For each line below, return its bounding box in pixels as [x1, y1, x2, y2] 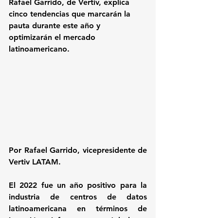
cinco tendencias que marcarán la [9, 9, 133, 18]
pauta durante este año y [9, 21, 103, 30]
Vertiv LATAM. [9, 157, 61, 166]
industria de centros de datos [9, 192, 147, 201]
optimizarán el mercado [9, 33, 98, 42]
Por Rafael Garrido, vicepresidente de [9, 145, 147, 155]
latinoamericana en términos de [9, 203, 147, 213]
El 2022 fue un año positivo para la [9, 180, 147, 190]
